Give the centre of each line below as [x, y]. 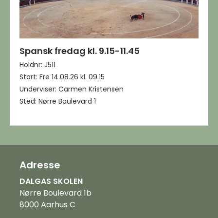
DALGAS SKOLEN [51, 181]
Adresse [40, 165]
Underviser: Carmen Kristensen [72, 89]
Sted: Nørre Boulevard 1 [58, 101]
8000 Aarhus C [47, 205]
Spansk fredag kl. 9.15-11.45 [80, 51]
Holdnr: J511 [37, 65]
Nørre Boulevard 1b [55, 193]
